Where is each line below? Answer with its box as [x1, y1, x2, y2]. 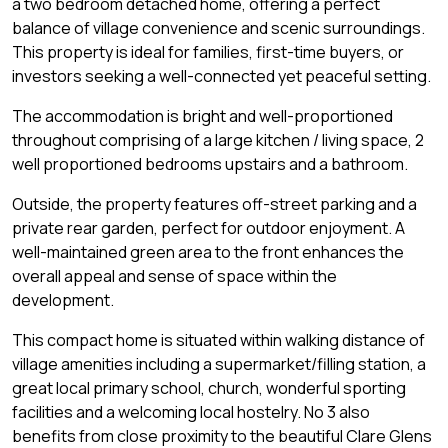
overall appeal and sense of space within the [12, 264, 337, 287]
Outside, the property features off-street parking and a [12, 192, 417, 215]
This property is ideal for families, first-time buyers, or [12, 40, 404, 63]
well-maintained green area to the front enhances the [12, 240, 404, 263]
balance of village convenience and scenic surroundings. [12, 16, 425, 39]
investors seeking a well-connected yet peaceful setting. [12, 64, 431, 87]
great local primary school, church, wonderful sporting [12, 376, 406, 399]
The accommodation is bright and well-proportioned [12, 104, 393, 127]
